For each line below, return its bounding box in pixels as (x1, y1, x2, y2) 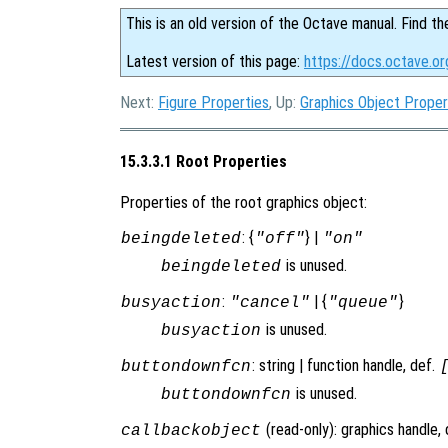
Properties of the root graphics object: (120, 192, 367, 212)
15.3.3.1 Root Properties (120, 152, 287, 172)
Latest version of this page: (126, 52, 304, 71)
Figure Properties (158, 93, 269, 112)
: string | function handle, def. (251, 355, 439, 375)
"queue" (328, 293, 399, 312)
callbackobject (120, 421, 261, 440)
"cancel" (229, 293, 310, 312)
